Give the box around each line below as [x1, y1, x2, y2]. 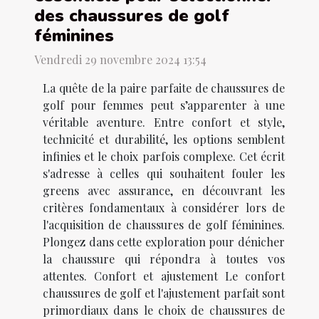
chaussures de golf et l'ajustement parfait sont [43, 286, 285, 301]
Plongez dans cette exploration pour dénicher [43, 234, 285, 250]
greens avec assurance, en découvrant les [43, 183, 285, 199]
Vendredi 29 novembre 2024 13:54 [34, 52, 206, 68]
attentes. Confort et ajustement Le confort [43, 268, 285, 284]
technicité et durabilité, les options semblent [43, 132, 285, 147]
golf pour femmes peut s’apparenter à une [43, 98, 285, 113]
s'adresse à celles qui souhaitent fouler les [43, 166, 285, 182]
